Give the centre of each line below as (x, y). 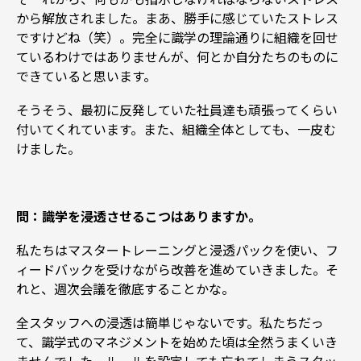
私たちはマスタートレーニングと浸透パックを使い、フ (177, 249)
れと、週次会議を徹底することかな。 (125, 288)
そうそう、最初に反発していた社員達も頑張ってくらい (177, 110)
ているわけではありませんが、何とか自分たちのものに (177, 57)
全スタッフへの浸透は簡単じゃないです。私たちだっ (170, 322)
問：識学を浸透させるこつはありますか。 (139, 216)
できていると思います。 (86, 76)
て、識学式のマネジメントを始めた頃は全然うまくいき (177, 341)
